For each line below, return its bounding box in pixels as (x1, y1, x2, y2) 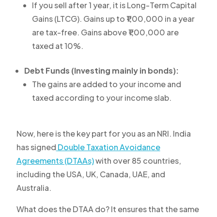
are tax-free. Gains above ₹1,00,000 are (31, 27, 179, 38)
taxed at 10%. (31, 41, 83, 51)
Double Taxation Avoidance (56, 142, 160, 153)
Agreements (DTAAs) (16, 155, 94, 166)
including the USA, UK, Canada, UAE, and (16, 169, 165, 180)
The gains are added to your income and (31, 79, 181, 90)
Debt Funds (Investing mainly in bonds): (24, 65, 179, 76)
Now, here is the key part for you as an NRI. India (16, 128, 191, 139)
